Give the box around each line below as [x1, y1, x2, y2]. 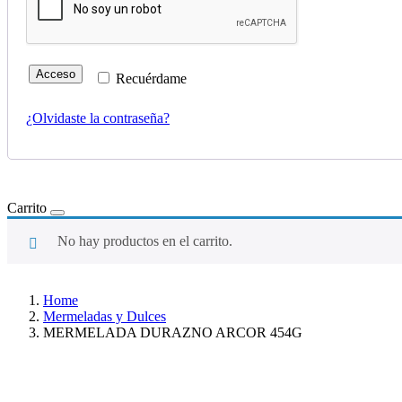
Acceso [36, 67, 75, 82]
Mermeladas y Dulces [43, 309, 166, 325]
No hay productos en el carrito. [57, 233, 232, 249]
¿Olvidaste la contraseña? [26, 110, 170, 127]
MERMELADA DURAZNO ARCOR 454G [43, 325, 302, 341]
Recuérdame [116, 71, 188, 87]
